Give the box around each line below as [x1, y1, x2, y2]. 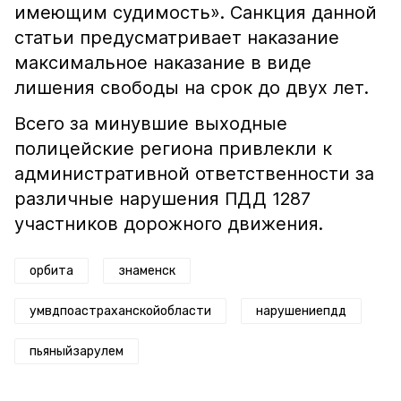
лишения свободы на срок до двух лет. [14, 77, 369, 98]
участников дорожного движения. [14, 213, 323, 235]
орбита [30, 263, 73, 278]
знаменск [118, 263, 175, 278]
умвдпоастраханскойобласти [30, 303, 211, 319]
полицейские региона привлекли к [14, 138, 332, 159]
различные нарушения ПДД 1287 [14, 188, 311, 209]
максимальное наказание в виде [14, 52, 311, 73]
